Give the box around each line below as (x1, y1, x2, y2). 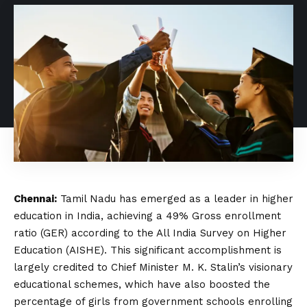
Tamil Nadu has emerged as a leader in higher (57, 192, 293, 205)
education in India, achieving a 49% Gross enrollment (14, 209, 281, 222)
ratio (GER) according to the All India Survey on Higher (14, 226, 286, 239)
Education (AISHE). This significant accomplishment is (14, 243, 282, 256)
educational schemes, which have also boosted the (14, 278, 270, 291)
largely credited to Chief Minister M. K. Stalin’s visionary (14, 260, 293, 273)
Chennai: (14, 192, 57, 205)
